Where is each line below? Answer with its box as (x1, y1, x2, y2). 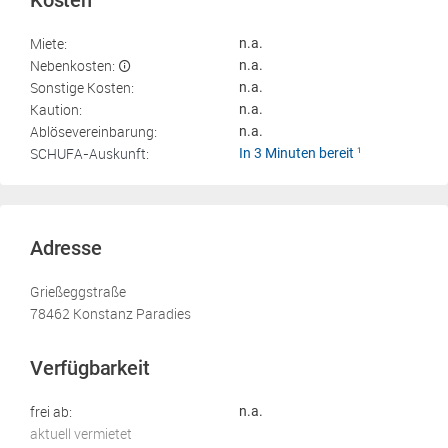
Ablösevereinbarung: (30, 122, 157, 141)
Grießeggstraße (30, 282, 126, 301)
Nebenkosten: (30, 56, 115, 75)
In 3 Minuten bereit (239, 145, 357, 161)
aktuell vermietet (30, 424, 132, 443)
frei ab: (30, 402, 72, 421)
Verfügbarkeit (30, 356, 150, 380)
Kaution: (30, 100, 82, 119)
